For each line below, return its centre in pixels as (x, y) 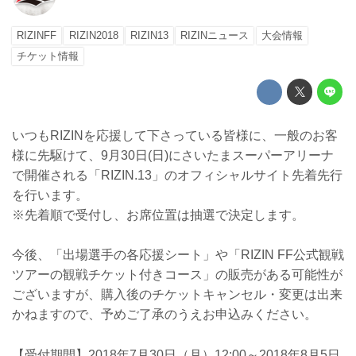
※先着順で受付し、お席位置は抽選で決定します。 (158, 215)
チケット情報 (48, 56)
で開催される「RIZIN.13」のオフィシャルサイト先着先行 (177, 175)
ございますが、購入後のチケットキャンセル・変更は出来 (177, 295)
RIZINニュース (215, 36)
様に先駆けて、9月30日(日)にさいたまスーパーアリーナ (173, 155)
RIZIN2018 (93, 36)
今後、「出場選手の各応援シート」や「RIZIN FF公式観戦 (178, 255)
